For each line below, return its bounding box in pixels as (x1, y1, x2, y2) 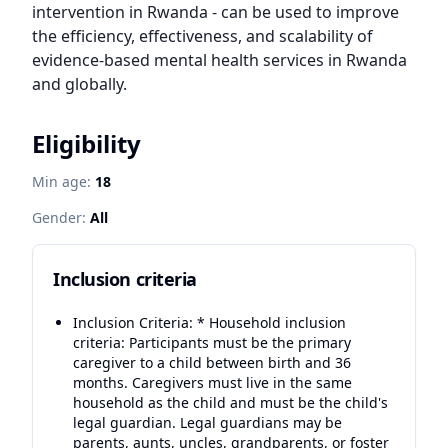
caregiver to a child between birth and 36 (73, 353, 351, 372)
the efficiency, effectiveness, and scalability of (32, 25, 373, 47)
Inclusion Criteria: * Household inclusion (73, 313, 346, 332)
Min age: (32, 172, 91, 191)
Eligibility (32, 127, 141, 160)
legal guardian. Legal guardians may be (73, 413, 342, 432)
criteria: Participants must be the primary (73, 333, 351, 352)
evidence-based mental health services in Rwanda (32, 49, 407, 71)
